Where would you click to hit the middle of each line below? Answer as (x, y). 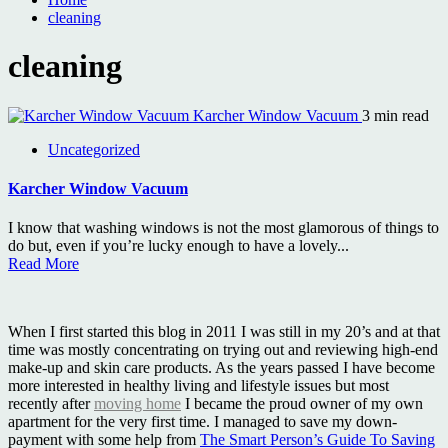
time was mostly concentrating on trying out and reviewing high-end (223, 350)
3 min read (395, 115)
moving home (137, 404)
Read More (43, 264)
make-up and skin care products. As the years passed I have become (221, 368)
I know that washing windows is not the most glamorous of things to (223, 228)
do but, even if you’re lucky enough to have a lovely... (178, 246)
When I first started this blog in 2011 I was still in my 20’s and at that (224, 332)
